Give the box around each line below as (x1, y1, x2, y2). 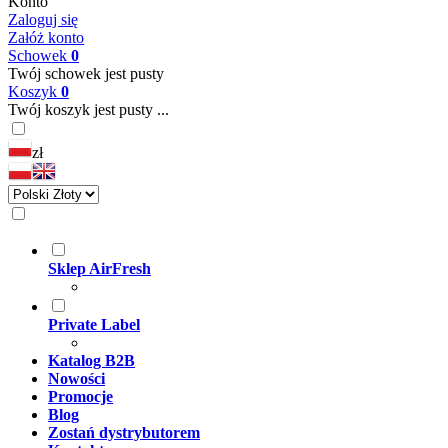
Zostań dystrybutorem (48, 424, 200, 441)
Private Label (48, 316, 140, 333)
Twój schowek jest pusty (8, 65, 164, 82)
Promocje (48, 388, 113, 405)
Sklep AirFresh (48, 260, 151, 277)
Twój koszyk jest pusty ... (8, 101, 169, 118)
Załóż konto (8, 29, 84, 46)
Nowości (48, 370, 105, 387)
